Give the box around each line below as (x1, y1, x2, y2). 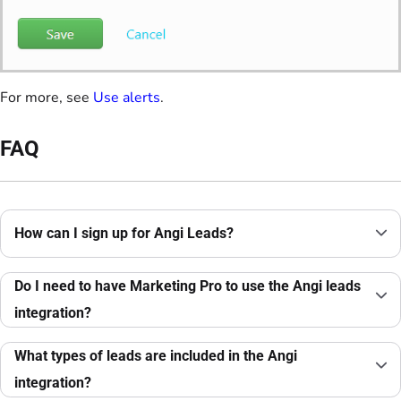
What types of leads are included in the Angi (14, 347, 297, 365)
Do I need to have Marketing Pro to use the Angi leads (14, 277, 361, 295)
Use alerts (93, 87, 160, 107)
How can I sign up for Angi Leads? (14, 224, 234, 242)
